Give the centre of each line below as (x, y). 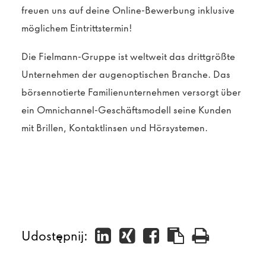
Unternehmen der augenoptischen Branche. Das (126, 75)
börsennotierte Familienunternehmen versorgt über (131, 92)
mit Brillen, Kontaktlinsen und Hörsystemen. (115, 128)
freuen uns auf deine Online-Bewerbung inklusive (128, 10)
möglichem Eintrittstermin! (77, 28)
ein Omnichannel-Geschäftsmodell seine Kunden (126, 110)
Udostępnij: (56, 235)
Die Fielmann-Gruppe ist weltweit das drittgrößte (128, 57)
